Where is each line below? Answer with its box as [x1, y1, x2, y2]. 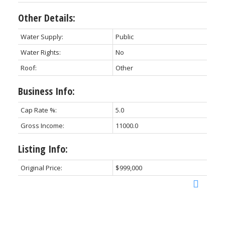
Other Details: [18, 11, 75, 25]
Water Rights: [20, 48, 61, 57]
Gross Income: [20, 121, 64, 131]
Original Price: [20, 163, 62, 173]
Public [115, 32, 134, 42]
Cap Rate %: [20, 105, 57, 115]
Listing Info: [18, 142, 68, 156]
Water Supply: [20, 32, 63, 42]
